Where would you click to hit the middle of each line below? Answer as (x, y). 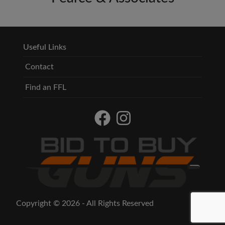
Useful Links (45, 47)
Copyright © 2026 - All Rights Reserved (85, 203)
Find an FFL (46, 88)
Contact (39, 67)
